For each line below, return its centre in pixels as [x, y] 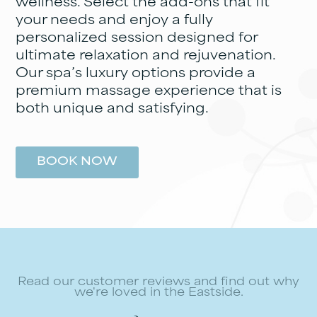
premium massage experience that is [149, 91]
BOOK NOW [77, 162]
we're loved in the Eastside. [158, 293]
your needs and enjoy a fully [115, 21]
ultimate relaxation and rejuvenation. [146, 56]
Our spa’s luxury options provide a [136, 74]
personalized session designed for [137, 38]
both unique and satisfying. [113, 109]
